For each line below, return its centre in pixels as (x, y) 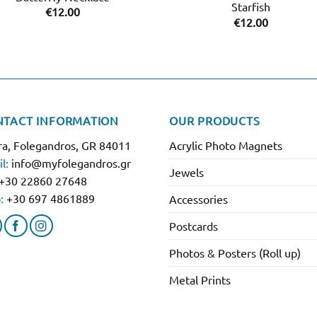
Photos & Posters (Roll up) (235, 252)
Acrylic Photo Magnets (226, 145)
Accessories (198, 198)
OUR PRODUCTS (215, 120)
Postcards (194, 225)
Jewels (186, 172)
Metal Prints (200, 279)
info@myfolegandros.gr (71, 162)
